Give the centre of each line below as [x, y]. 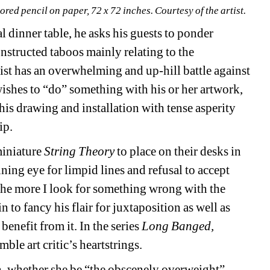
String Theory [80, 152]
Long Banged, [178, 226]
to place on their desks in [178, 152]
